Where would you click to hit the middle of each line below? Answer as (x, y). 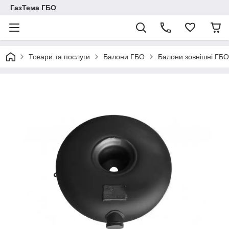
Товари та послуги (59, 57)
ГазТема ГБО (33, 8)
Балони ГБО (124, 57)
